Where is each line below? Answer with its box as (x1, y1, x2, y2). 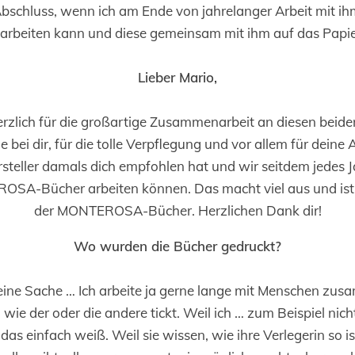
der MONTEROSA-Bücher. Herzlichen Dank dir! (33, 202, 322, 219)
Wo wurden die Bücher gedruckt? (74, 238, 281, 254)
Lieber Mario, (138, 69, 217, 86)
